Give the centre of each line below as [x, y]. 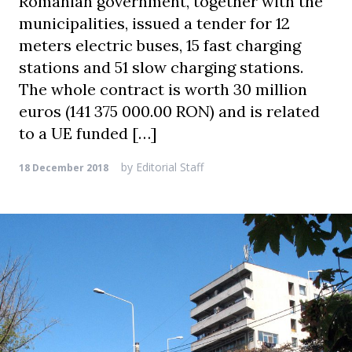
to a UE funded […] [88, 133]
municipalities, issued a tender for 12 [154, 23]
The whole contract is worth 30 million [163, 89]
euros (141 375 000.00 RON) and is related [169, 111]
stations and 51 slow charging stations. [161, 67]
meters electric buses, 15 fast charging [160, 45]
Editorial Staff [168, 167]
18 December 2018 [64, 168]
